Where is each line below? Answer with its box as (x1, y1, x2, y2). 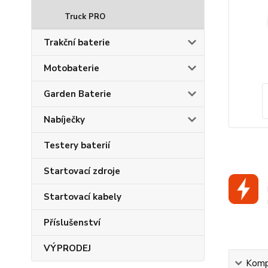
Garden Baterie (44, 88, 111, 100)
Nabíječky (44, 114, 85, 126)
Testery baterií (44, 139, 110, 151)
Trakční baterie (44, 36, 110, 48)
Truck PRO (65, 11, 105, 22)
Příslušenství (44, 217, 100, 229)
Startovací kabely (44, 191, 121, 203)
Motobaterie (44, 62, 99, 74)
